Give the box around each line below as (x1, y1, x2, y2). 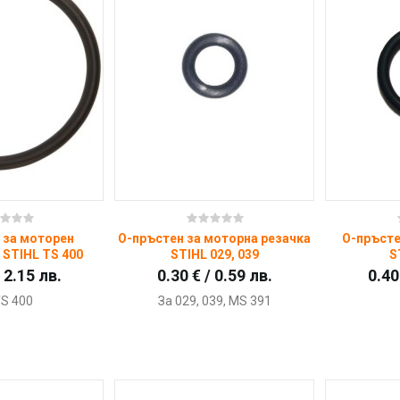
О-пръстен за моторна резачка (118, 231, 312, 246)
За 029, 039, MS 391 (157, 294, 271, 309)
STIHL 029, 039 (170, 247, 259, 262)
